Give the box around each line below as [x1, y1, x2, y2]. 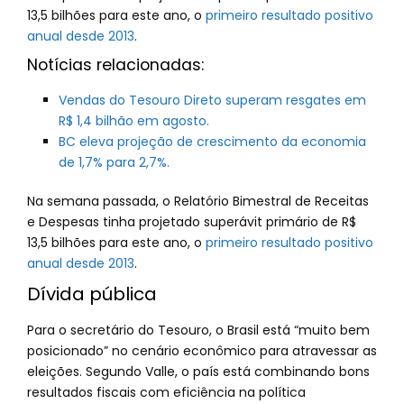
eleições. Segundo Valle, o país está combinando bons [27, 363, 370, 381]
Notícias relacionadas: [27, 54, 204, 76]
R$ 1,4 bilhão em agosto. [59, 112, 209, 130]
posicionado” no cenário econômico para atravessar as [27, 342, 377, 360]
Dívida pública [27, 281, 157, 307]
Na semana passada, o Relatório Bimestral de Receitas [27, 192, 369, 210]
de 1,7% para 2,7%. [59, 153, 170, 171]
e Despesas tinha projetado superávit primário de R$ [27, 213, 356, 231]
